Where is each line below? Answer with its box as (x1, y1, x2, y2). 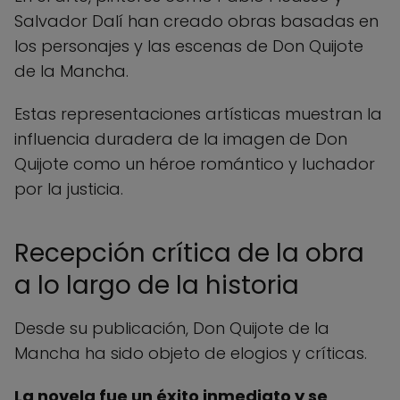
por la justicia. (14, 177, 123, 200)
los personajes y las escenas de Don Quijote (14, 34, 363, 57)
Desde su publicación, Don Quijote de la (14, 316, 329, 339)
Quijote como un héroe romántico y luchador (14, 152, 375, 175)
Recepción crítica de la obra (14, 235, 364, 271)
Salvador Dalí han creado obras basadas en (14, 9, 379, 32)
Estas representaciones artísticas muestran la (14, 102, 382, 125)
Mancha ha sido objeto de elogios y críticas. (14, 341, 367, 364)
